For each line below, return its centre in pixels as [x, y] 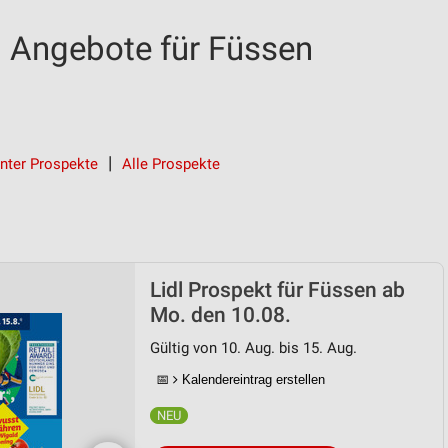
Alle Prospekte [171, 164]
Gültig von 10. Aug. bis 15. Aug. [253, 348]
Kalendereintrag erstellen [251, 379]
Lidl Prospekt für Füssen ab [277, 290]
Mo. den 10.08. [220, 315]
